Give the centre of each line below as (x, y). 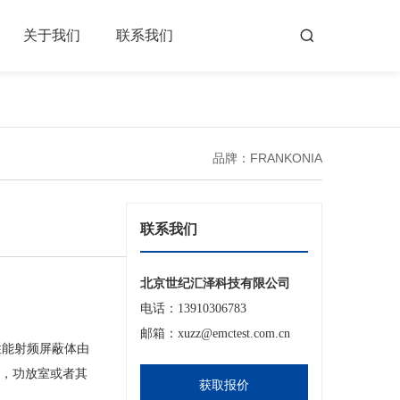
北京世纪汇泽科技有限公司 (215, 283)
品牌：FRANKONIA (267, 158)
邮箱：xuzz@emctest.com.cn (215, 333)
